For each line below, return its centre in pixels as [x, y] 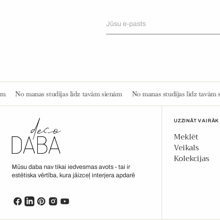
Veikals [186, 148]
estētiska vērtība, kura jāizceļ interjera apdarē [73, 175]
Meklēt [186, 137]
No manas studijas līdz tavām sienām [115, 94]
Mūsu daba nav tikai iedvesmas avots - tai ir [71, 167]
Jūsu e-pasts [126, 24]
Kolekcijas [192, 159]
